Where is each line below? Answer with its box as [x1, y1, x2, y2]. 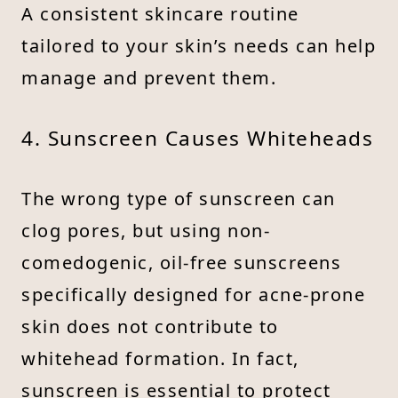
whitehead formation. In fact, [21, 346, 299, 370]
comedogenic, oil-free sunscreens [21, 250, 341, 275]
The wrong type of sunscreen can [21, 186, 336, 211]
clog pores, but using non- [21, 218, 270, 243]
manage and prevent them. [21, 65, 276, 90]
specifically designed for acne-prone [21, 282, 365, 306]
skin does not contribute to [21, 314, 279, 338]
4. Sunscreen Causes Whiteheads [21, 123, 373, 152]
